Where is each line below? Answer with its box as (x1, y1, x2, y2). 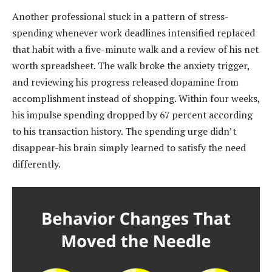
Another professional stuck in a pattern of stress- (12, 9, 229, 23)
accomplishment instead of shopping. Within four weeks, (12, 91, 260, 105)
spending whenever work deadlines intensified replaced (12, 25, 255, 39)
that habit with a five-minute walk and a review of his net (12, 42, 259, 56)
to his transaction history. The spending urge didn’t (12, 124, 236, 138)
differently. (12, 157, 61, 171)
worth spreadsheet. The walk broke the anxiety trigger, (12, 58, 250, 72)
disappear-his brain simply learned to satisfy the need (12, 140, 246, 154)
